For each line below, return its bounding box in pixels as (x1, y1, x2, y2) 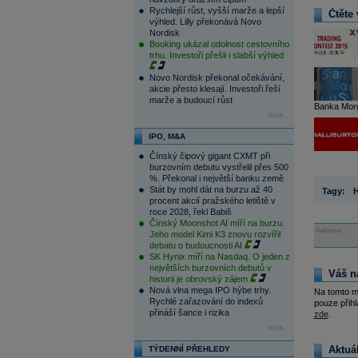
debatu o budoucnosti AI (149, 241, 242, 250)
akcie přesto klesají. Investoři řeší (149, 84, 280, 93)
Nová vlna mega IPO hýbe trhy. (149, 285, 271, 295)
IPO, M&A (148, 132, 185, 141)
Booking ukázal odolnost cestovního (149, 39, 289, 49)
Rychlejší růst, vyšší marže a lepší (149, 6, 284, 15)
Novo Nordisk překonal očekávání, (149, 73, 284, 82)
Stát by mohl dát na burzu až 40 (149, 185, 272, 194)
